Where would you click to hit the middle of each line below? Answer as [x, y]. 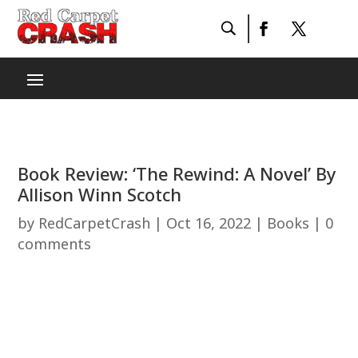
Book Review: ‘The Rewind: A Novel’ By [177, 173]
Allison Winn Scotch [100, 194]
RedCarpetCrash [95, 223]
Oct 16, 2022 [209, 223]
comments [55, 244]
